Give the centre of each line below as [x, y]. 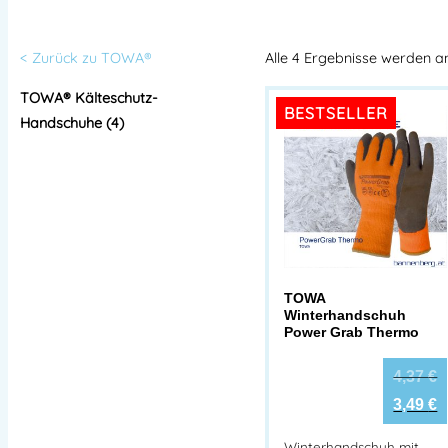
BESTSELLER [336, 112]
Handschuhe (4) [72, 122]
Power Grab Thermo [351, 331]
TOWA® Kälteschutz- [89, 97]
